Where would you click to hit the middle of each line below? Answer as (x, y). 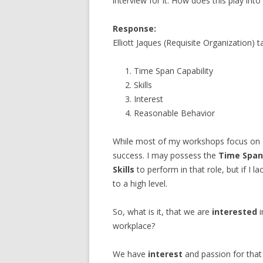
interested (235, 212)
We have (130, 254)
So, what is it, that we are (162, 212)
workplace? (134, 226)
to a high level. (140, 183)
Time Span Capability (173, 71)
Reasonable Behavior (174, 113)
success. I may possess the (166, 155)
